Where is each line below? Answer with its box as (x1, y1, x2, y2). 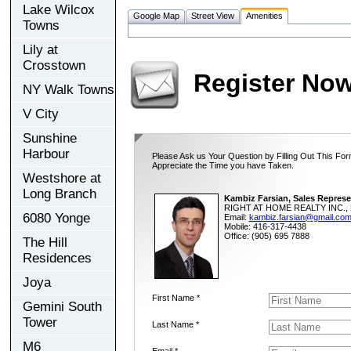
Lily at (23, 42, 58, 57)
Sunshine (23, 130, 77, 146)
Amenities (245, 10, 283, 20)
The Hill (23, 234, 67, 250)
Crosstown (23, 57, 85, 73)
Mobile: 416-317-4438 (223, 221, 306, 231)
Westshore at (23, 170, 101, 186)
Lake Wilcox (23, 2, 95, 17)
